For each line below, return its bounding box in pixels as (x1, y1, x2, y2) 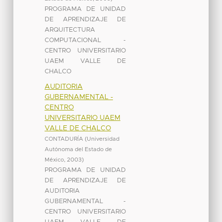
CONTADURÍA (44, 136, 83, 142)
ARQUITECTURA (44, 26, 95, 33)
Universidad (86, 136, 119, 142)
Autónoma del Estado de (44, 146, 112, 152)
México (44, 157, 64, 163)
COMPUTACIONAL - (44, 37, 126, 44)
